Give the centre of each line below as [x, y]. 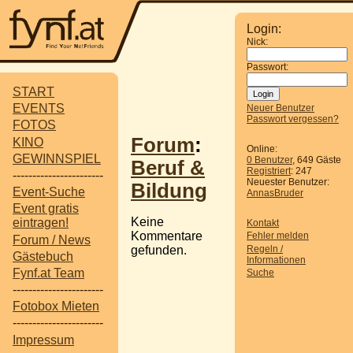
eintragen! [41, 223]
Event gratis [46, 209]
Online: [262, 149]
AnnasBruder [275, 193]
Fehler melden [278, 236]
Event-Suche [49, 192]
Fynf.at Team [48, 273]
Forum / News [52, 240]
